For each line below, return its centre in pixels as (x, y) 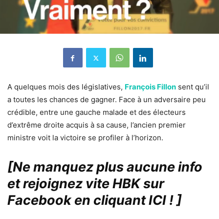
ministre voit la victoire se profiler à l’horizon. (85, 138)
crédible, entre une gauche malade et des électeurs (97, 112)
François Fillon (150, 87)
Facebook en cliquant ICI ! (90, 200)
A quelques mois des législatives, (66, 87)
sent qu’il (193, 87)
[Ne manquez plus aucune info (105, 167)
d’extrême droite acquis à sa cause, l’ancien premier (97, 125)
